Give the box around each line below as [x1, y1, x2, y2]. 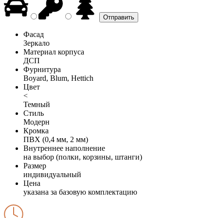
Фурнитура [23, 65, 61, 73]
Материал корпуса [23, 47, 84, 56]
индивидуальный [23, 170, 81, 179]
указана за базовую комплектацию [23, 187, 137, 196]
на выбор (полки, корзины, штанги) [23, 152, 142, 161]
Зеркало [23, 38, 50, 47]
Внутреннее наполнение [23, 144, 105, 152]
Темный [23, 100, 50, 109]
